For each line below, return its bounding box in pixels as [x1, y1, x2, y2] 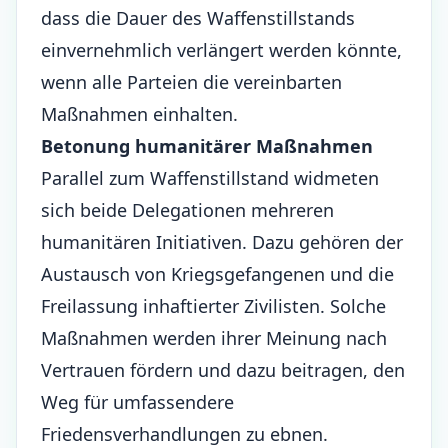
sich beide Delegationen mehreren [41, 198, 334, 222]
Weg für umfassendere [41, 390, 234, 414]
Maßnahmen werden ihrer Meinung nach [41, 326, 387, 350]
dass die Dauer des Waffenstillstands [41, 6, 355, 30]
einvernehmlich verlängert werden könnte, [41, 38, 402, 62]
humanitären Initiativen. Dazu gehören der [41, 230, 403, 254]
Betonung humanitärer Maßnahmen [41, 134, 373, 158]
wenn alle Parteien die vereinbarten [41, 70, 342, 94]
